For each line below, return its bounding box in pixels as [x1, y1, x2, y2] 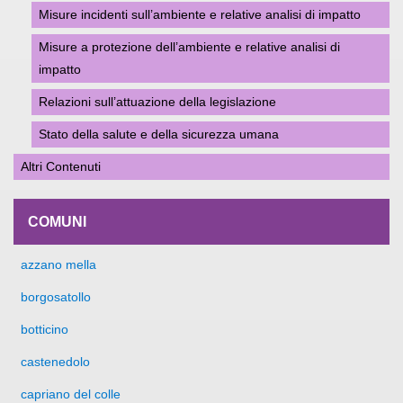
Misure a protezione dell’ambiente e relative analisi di [39, 40, 340, 54]
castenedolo [21, 354, 90, 369]
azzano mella [21, 257, 96, 272]
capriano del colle [21, 387, 121, 401]
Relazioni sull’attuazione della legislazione [39, 94, 276, 109]
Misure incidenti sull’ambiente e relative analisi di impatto [39, 7, 361, 22]
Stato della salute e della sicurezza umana [39, 127, 279, 141]
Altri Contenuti [21, 159, 101, 174]
